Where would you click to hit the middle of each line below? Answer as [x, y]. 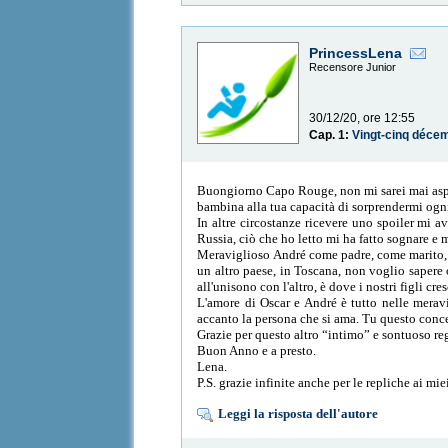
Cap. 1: [331, 135]
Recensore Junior [353, 67]
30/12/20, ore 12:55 [362, 118]
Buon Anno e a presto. [257, 350]
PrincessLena [356, 53]
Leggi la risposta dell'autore [298, 413]
